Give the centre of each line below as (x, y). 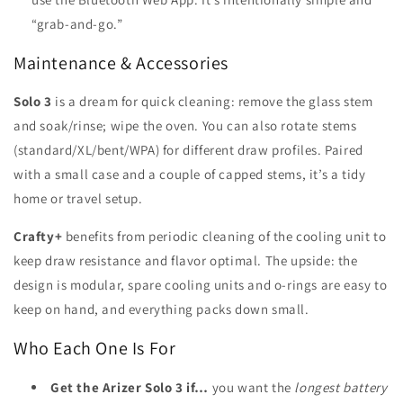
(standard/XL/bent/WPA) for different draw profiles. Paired (188, 150)
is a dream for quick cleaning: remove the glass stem (212, 102)
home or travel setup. (78, 199)
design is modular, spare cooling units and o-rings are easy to (201, 285)
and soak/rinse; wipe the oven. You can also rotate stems (185, 126)
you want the (252, 387)
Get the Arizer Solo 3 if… (130, 387)
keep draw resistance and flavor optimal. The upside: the (186, 261)
